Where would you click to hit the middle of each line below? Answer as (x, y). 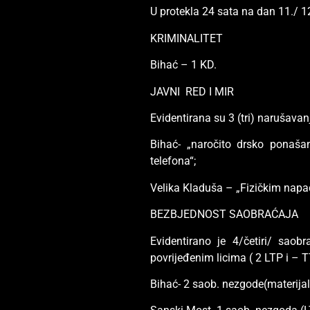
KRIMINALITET (194, 38)
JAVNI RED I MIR (192, 91)
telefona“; (173, 161)
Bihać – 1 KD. (184, 65)
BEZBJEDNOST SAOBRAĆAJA (225, 215)
